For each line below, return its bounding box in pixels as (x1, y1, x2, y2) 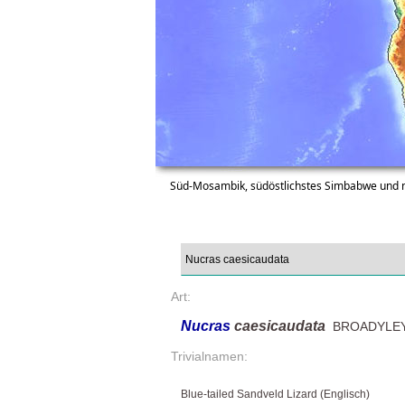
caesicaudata (234, 318, 325, 334)
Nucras (181, 318, 234, 334)
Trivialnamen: (171, 349, 248, 364)
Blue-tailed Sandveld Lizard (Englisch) (181, 388, 370, 401)
